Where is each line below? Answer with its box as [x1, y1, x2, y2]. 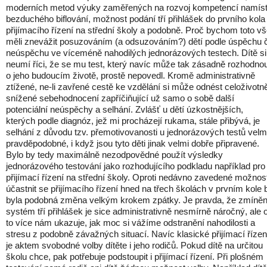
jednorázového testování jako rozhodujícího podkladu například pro [6, 161, 265, 171]
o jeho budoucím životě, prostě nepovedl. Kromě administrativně [6, 70, 255, 80]
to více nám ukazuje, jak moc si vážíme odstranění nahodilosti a [6, 218, 255, 228]
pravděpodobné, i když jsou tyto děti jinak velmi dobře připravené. [6, 138, 259, 148]
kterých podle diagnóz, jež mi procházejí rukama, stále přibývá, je [6, 116, 260, 126]
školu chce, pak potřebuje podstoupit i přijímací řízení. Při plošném [6, 252, 263, 262]
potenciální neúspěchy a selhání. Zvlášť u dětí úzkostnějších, [6, 104, 243, 114]
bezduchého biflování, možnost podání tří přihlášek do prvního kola [6, 14, 265, 24]
